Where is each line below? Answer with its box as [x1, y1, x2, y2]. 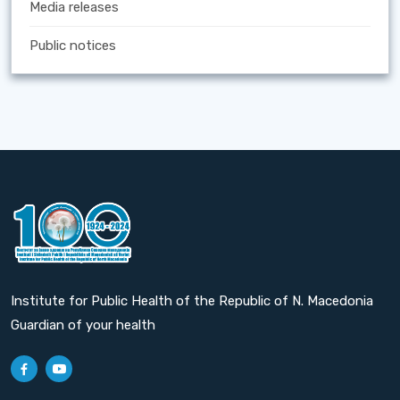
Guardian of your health [11, 316, 155, 333]
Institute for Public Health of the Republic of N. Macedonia [11, 292, 373, 309]
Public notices [29, 37, 116, 54]
